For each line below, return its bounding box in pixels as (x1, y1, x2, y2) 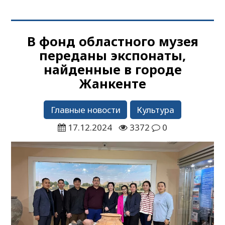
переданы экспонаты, (39, 46, 186, 64)
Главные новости (50, 103, 121, 116)
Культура (137, 103, 175, 116)
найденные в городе (43, 60, 182, 78)
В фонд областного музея (27, 32, 198, 50)
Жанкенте (79, 74, 146, 92)
